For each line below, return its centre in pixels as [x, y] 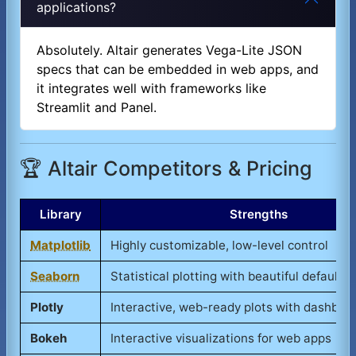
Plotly [47, 308]
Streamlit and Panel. [97, 108]
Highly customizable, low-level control [219, 246]
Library [60, 215]
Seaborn [55, 277]
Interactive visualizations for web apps [221, 339]
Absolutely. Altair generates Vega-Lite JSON [169, 50]
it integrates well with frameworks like [151, 89]
